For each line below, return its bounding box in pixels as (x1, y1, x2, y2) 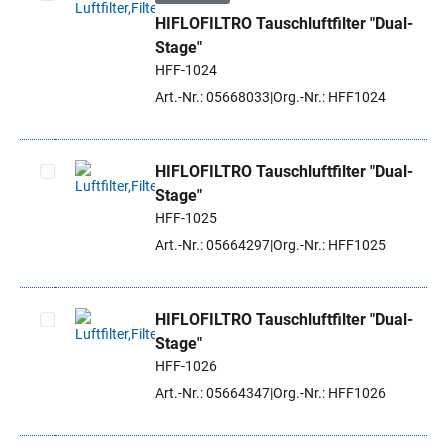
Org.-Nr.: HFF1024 (273, 89, 386, 105)
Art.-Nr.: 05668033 (155, 89, 270, 105)
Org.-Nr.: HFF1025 (273, 237, 386, 253)
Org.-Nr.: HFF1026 (273, 385, 386, 401)
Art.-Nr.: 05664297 (155, 237, 270, 253)
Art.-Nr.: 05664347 (155, 385, 270, 401)
